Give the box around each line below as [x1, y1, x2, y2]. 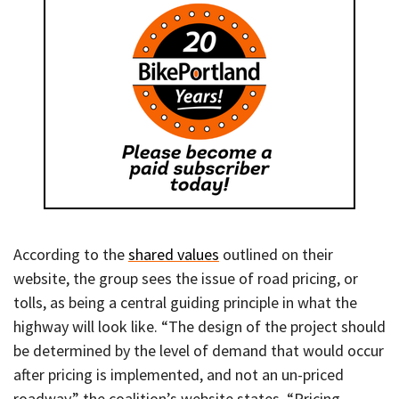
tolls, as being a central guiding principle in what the [13, 291, 357, 313]
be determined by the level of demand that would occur [13, 339, 384, 361]
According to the [13, 243, 128, 265]
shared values [128, 243, 219, 265]
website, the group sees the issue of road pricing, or [13, 267, 358, 289]
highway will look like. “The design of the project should [13, 315, 386, 337]
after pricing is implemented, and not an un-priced [13, 363, 344, 385]
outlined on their [219, 243, 333, 265]
